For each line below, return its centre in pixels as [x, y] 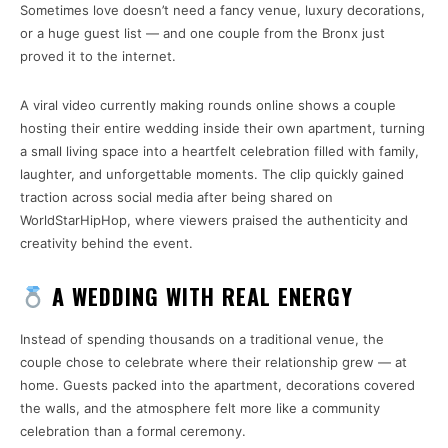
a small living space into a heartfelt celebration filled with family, [219, 151]
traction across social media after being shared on [176, 197]
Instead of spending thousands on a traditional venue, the [202, 339]
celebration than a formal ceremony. [133, 431]
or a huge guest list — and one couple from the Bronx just [202, 33]
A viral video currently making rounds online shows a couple [208, 105]
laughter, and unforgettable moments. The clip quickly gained [212, 174]
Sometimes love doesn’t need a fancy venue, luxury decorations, [222, 10]
